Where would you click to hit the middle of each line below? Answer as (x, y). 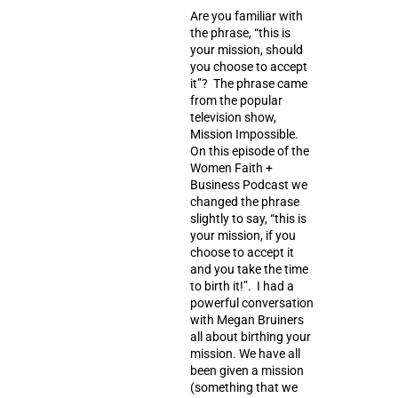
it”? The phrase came (249, 84)
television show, (233, 117)
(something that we (244, 387)
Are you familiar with (247, 16)
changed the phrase (245, 202)
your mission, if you (243, 235)
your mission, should (247, 50)
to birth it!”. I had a (242, 286)
